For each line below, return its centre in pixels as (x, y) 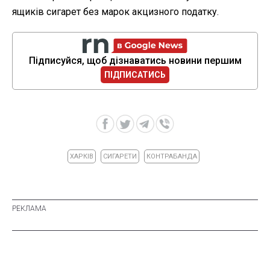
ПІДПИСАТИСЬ (135, 74)
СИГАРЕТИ (120, 156)
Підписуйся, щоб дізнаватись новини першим (135, 60)
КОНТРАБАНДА (172, 156)
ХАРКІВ (82, 156)
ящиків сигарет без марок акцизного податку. (115, 11)
